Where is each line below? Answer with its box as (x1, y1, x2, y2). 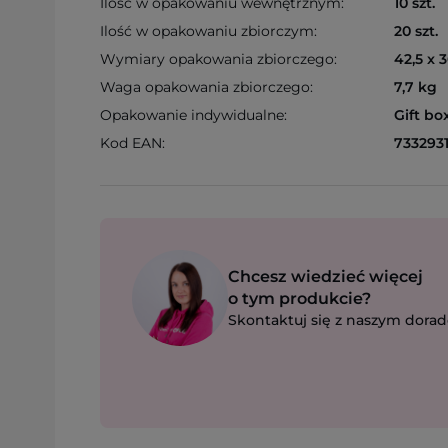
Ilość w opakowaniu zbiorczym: (100, 22, 317, 40)
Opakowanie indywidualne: (100, 106, 287, 124)
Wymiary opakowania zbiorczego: (100, 50, 337, 68)
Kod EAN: (100, 134, 165, 152)
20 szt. (393, 22, 438, 40)
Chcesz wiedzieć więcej (228, 267, 423, 286)
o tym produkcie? (228, 289, 371, 308)
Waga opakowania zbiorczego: (100, 78, 313, 96)
